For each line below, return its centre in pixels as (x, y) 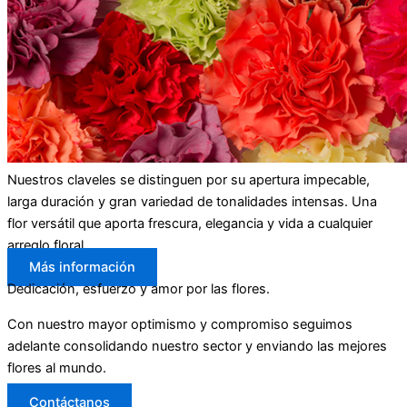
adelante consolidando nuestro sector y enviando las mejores (197, 346)
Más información (82, 268)
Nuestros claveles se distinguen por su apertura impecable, (189, 180)
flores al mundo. (57, 367)
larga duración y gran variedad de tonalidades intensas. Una (192, 202)
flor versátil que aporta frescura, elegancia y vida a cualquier (190, 224)
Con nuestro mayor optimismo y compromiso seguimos (180, 324)
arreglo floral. (47, 246)
